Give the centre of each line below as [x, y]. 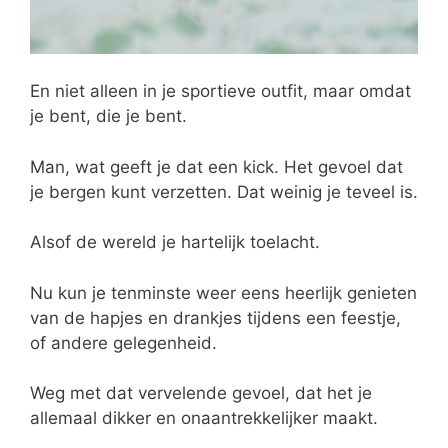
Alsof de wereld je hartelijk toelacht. [175, 242]
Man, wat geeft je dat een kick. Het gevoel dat [216, 166]
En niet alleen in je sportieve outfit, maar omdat [220, 91]
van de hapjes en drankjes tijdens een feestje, [215, 317]
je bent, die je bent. [108, 116]
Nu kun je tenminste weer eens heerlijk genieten [223, 292]
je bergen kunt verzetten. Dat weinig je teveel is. [224, 191]
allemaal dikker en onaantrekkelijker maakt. [204, 418]
